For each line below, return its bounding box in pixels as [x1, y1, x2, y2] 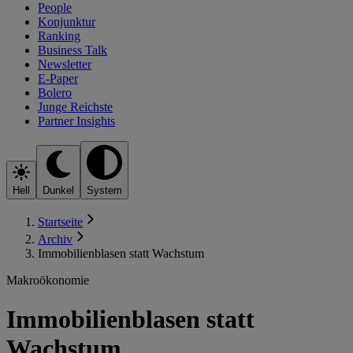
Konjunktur [38, 14, 95, 28]
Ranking [38, 28, 80, 43]
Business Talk [38, 43, 107, 57]
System [87, 184, 122, 197]
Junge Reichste [38, 99, 113, 113]
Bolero [38, 85, 72, 99]
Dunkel [43, 184, 74, 197]
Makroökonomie [6, 273, 89, 288]
